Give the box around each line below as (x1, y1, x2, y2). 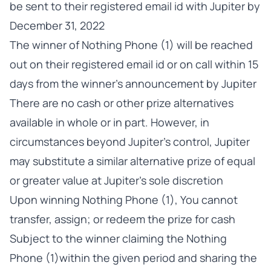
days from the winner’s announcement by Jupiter (10, 76, 256, 91)
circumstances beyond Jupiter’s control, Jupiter (10, 134, 250, 149)
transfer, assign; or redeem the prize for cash (10, 212, 235, 226)
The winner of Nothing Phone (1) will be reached (10, 38, 253, 52)
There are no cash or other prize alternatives (10, 96, 233, 110)
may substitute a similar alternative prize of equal (10, 154, 255, 168)
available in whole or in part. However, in (10, 115, 209, 129)
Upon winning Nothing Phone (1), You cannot (10, 192, 238, 207)
